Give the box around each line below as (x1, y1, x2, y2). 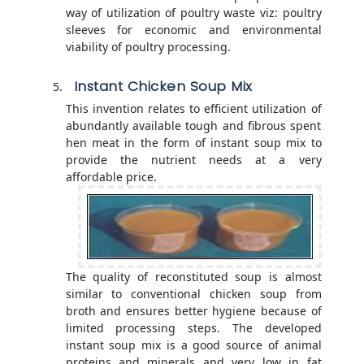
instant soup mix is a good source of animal (65, 337, 322, 353)
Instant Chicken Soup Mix (73, 76, 253, 97)
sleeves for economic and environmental (65, 22, 322, 38)
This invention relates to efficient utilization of (65, 101, 322, 117)
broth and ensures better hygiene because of (65, 303, 322, 319)
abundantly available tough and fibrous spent (65, 118, 322, 134)
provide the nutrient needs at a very (65, 152, 322, 168)
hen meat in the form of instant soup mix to (65, 135, 322, 151)
